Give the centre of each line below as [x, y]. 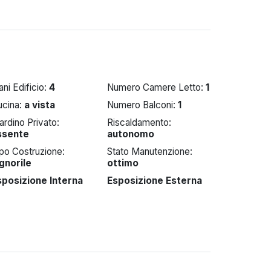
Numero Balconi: [142, 105]
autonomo [130, 134]
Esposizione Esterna [154, 181]
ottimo [122, 163]
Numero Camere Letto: [156, 87]
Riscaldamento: [139, 122]
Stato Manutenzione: [149, 152]
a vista [40, 105]
